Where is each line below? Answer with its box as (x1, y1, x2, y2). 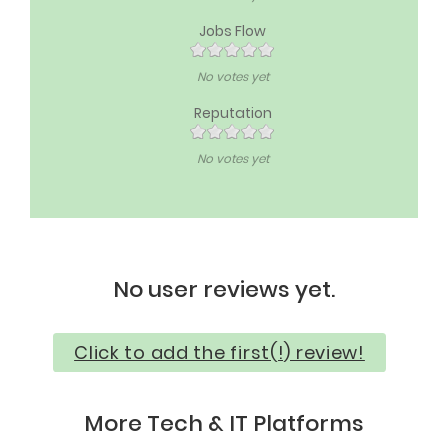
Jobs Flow (199, 20, 266, 41)
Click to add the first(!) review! (74, 339, 365, 365)
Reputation (193, 102, 272, 123)
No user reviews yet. (113, 273, 335, 305)
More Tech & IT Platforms (84, 408, 364, 440)
